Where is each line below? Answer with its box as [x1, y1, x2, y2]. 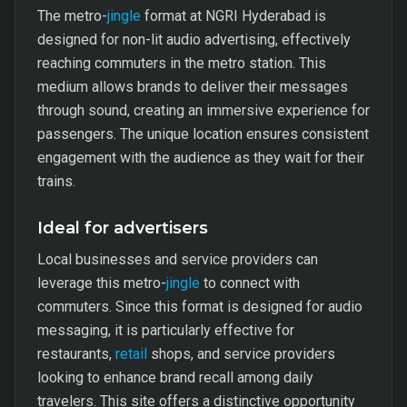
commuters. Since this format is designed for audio [37, 298, 362, 315]
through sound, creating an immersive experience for [37, 102, 370, 119]
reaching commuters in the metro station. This [37, 55, 326, 72]
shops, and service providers [147, 345, 335, 362]
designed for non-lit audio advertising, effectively [37, 31, 351, 48]
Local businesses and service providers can [37, 251, 318, 268]
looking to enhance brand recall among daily [37, 369, 313, 386]
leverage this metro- [37, 274, 166, 292]
